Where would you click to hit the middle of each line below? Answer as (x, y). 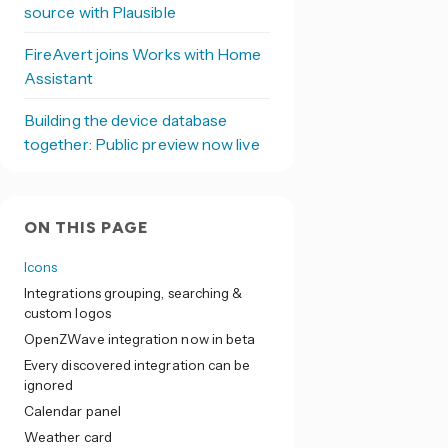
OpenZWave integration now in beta (139, 339)
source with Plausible (99, 12)
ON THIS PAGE (86, 227)
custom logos (67, 313)
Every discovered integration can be (137, 365)
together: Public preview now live (141, 144)
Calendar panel (72, 411)
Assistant (58, 78)
